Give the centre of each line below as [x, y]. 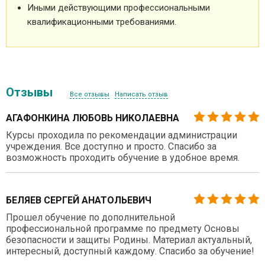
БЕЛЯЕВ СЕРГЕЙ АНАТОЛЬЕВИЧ [79, 200]
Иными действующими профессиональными [119, 7]
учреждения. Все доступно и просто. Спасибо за [111, 146]
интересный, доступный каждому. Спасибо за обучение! [130, 251]
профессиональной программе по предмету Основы [123, 228]
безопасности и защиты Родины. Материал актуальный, [129, 240]
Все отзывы [90, 94]
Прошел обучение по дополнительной [91, 217]
